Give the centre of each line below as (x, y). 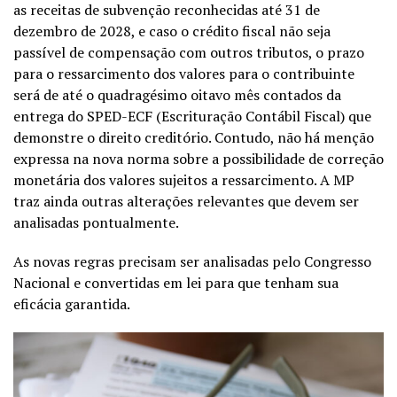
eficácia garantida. (72, 304)
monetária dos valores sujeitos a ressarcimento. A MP (184, 179)
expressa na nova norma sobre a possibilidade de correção (198, 158)
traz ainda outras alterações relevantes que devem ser (186, 201)
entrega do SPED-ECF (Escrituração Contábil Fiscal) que (192, 116)
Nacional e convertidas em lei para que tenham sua (176, 282)
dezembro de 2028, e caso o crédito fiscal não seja (172, 31)
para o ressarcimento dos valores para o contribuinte (184, 73)
